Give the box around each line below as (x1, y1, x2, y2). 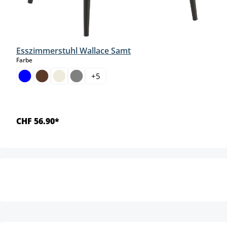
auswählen (32, 55, 66, 64)
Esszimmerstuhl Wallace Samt (16, 45, 131, 57)
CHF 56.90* (16, 116, 59, 127)
